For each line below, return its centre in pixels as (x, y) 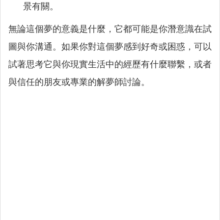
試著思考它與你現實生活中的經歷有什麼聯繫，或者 (110, 64)
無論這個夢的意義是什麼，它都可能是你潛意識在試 (110, 29)
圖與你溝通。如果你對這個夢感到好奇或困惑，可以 (110, 47)
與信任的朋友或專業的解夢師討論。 (79, 82)
